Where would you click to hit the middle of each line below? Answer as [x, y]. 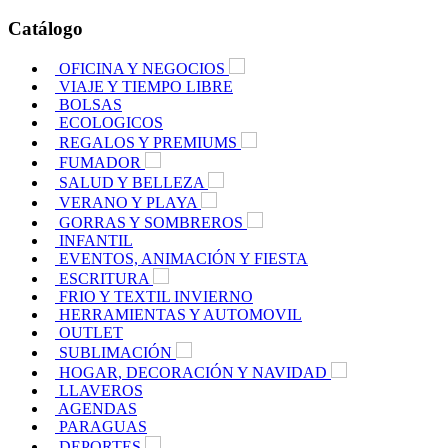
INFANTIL [96, 241]
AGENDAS [97, 409]
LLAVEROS [101, 391]
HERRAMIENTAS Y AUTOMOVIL [180, 315]
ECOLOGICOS [111, 123]
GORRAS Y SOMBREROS [153, 223]
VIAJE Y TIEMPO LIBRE [146, 87]
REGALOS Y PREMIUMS [150, 143]
